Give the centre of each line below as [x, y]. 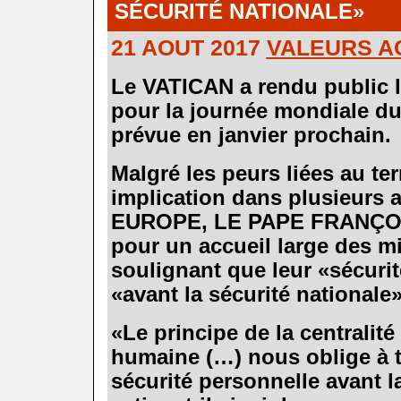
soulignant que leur [214, 270]
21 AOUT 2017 [188, 47]
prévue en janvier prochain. [251, 135]
